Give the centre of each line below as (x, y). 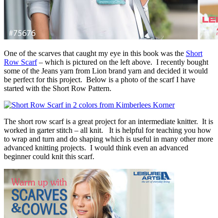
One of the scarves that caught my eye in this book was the (95, 53)
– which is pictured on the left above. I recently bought (123, 62)
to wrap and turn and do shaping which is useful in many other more (109, 139)
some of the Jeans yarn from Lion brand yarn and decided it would (106, 71)
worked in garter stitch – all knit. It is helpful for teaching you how (108, 130)
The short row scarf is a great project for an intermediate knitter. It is (109, 121)
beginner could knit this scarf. (49, 156)
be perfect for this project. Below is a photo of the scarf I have (100, 79)
